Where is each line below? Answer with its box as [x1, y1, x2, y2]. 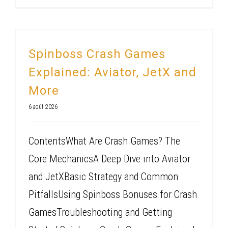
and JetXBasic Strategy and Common [28, 170, 178, 183]
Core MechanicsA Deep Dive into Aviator [28, 152, 190, 165]
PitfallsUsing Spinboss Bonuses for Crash [28, 188, 197, 201]
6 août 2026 [28, 103, 58, 110]
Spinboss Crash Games [28, 46, 165, 61]
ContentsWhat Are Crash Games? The [28, 134, 180, 147]
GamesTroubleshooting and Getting [28, 206, 172, 218]
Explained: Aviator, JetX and [28, 65, 196, 79]
